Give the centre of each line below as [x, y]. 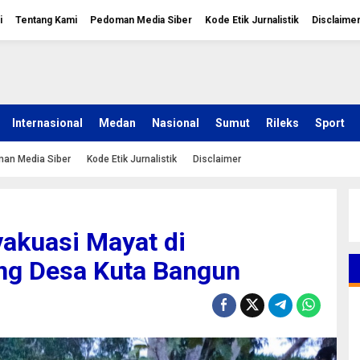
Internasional [47, 123]
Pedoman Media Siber [141, 20]
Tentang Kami [46, 20]
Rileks [282, 123]
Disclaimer [217, 159]
